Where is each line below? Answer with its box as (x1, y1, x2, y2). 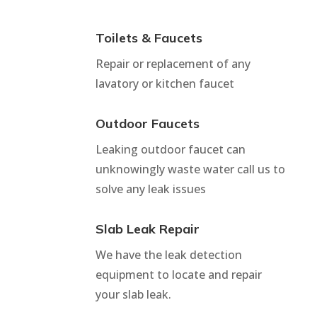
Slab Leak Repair (95, 220, 200, 237)
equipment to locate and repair (95, 266, 262, 282)
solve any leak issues (95, 180, 206, 197)
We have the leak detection (95, 246, 242, 263)
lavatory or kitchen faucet (95, 75, 234, 91)
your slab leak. (95, 286, 171, 302)
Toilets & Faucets (95, 29, 202, 46)
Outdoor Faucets (95, 115, 200, 132)
